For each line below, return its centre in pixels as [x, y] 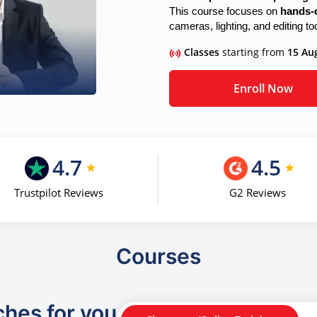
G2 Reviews [258, 193]
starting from [255, 52]
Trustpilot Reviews [58, 193]
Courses [158, 256]
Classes [203, 52]
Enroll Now [264, 88]
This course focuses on [225, 11]
